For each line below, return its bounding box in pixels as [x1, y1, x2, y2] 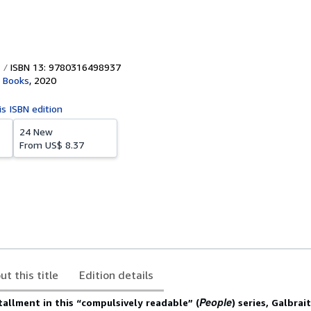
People [199, 295, 232, 309]
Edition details [79, 268, 153, 282]
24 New [19, 126, 53, 137]
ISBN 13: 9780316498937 [7, 61, 121, 73]
